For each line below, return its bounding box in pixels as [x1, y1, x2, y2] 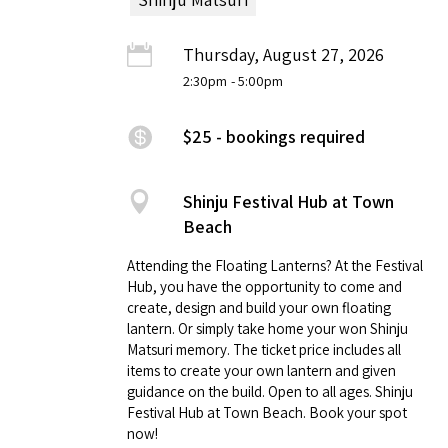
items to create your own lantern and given [127, 361, 396, 381]
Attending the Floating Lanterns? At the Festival [127, 256, 423, 276]
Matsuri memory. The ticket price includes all [127, 340, 401, 360]
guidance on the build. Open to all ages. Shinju [127, 382, 413, 402]
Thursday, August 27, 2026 [183, 43, 384, 67]
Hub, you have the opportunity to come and [127, 277, 402, 297]
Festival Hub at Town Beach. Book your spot [127, 403, 407, 423]
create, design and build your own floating [127, 298, 391, 318]
